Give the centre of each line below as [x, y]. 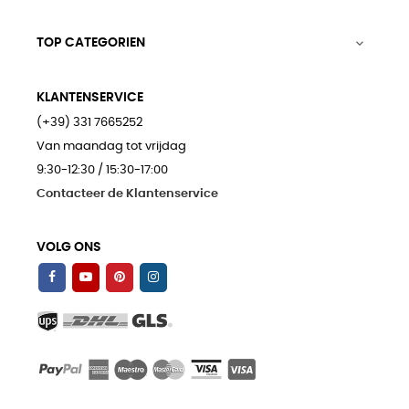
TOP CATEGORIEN [91, 43]
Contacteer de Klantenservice [127, 194]
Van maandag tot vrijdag [111, 147]
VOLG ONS [69, 248]
